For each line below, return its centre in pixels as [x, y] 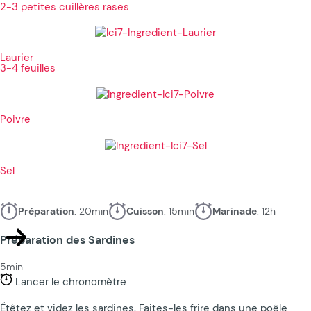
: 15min [179, 211]
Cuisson [145, 211]
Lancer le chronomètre [69, 281]
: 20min [91, 211]
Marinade [235, 211]
